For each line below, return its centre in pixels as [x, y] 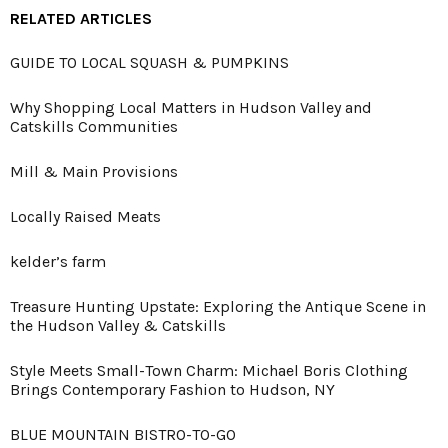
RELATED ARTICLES [81, 19]
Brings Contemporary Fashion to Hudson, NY [172, 390]
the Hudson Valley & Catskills [118, 326]
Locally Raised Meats [85, 217]
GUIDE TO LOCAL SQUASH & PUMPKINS [149, 63]
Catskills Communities [94, 127]
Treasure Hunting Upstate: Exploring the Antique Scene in [218, 307]
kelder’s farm [58, 262]
